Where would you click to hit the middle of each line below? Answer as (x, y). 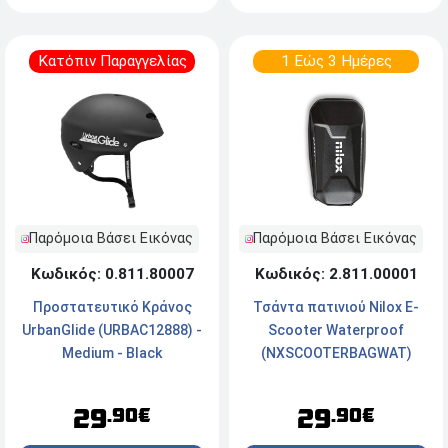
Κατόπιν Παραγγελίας (112, 61)
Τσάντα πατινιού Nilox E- (336, 307)
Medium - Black (112, 353)
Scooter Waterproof (336, 330)
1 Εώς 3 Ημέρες (336, 61)
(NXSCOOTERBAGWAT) (336, 353)
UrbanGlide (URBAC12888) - (112, 330)
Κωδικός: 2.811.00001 (336, 274)
